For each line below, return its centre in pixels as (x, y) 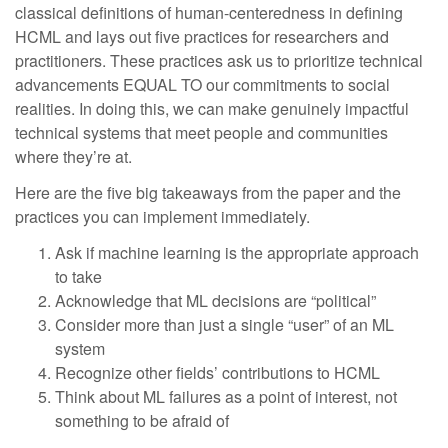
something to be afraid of (142, 420)
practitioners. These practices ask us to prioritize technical (219, 60)
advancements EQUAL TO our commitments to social (202, 84)
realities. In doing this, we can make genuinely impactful (212, 108)
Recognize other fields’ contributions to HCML (219, 372)
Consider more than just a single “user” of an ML (224, 324)
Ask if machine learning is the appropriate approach (237, 252)
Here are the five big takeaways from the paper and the (208, 192)
